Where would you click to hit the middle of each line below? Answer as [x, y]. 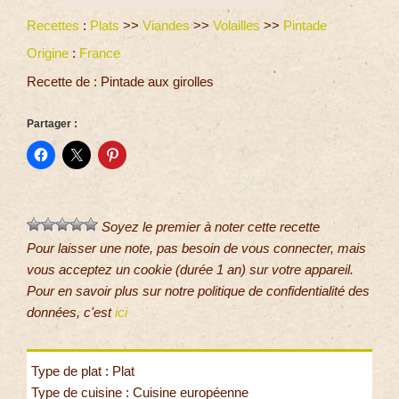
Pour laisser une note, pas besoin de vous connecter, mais [196, 248]
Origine [48, 53]
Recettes [53, 25]
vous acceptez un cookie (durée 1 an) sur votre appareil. [190, 270]
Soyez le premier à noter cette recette [209, 227]
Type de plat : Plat [83, 371]
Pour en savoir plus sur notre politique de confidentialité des [198, 291]
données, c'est [71, 313]
